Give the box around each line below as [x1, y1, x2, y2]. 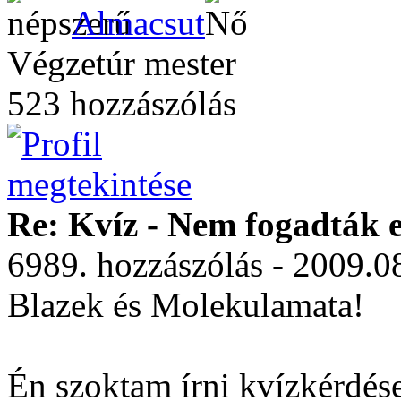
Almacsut [72, 4, 205, 42]
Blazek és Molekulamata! [7, 286, 364, 324]
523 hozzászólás [7, 84, 236, 123]
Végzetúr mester [7, 44, 236, 82]
